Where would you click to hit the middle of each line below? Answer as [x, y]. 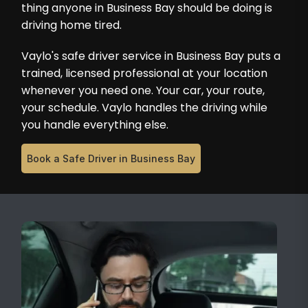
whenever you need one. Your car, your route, [143, 90]
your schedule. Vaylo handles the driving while [145, 107]
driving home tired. [72, 25]
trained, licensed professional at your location [145, 73]
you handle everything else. [95, 124]
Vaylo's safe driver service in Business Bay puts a [151, 56]
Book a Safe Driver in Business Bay [111, 158]
